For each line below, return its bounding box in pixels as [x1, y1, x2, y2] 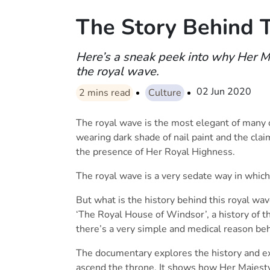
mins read [87, 86, 130, 100]
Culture [148, 86, 181, 100]
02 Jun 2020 [196, 85, 251, 99]
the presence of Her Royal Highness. [76, 145, 235, 159]
